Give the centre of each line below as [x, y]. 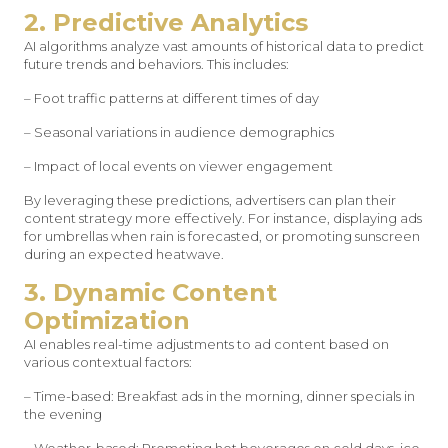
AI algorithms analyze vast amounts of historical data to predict [224, 46]
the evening [63, 414]
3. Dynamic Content [150, 292]
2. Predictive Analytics [166, 22]
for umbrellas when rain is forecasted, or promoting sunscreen [222, 236]
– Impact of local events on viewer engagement [178, 166]
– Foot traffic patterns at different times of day [171, 98]
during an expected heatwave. [124, 254]
